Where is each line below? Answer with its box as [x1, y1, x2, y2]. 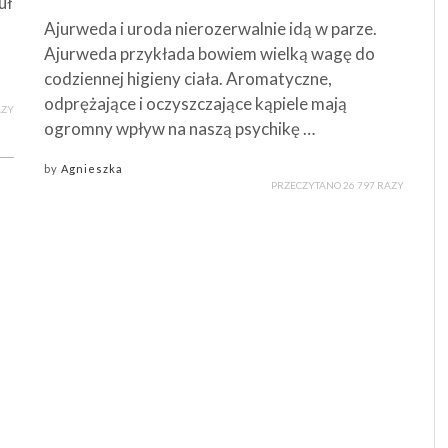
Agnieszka [61, 161, 123, 175]
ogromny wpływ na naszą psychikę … [44, 117, 315, 139]
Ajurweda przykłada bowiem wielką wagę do [44, 42, 375, 64]
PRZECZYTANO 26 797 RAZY [271, 178, 404, 191]
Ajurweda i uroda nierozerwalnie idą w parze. [44, 17, 377, 39]
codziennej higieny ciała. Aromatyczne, [44, 67, 332, 89]
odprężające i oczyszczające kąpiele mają [44, 92, 347, 114]
